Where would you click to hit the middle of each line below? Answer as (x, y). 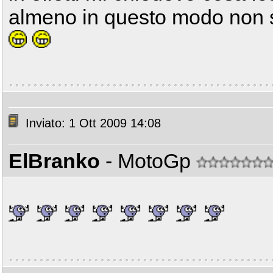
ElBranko (54, 161)
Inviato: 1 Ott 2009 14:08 (91, 123)
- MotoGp (151, 161)
